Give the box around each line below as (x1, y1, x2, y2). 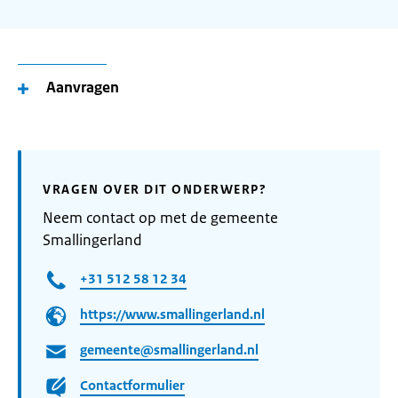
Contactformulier (80, 377, 185, 394)
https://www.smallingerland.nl (80, 306, 265, 323)
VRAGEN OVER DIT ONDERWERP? (43, 181, 267, 197)
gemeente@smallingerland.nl (80, 341, 259, 359)
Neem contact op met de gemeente (43, 208, 278, 227)
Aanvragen (46, 77, 119, 97)
